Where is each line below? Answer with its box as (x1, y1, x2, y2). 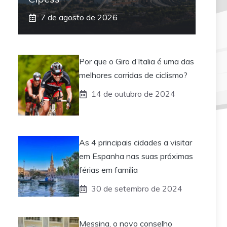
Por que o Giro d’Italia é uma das (79, 56, 194, 67)
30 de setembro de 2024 (91, 183, 182, 194)
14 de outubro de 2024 (91, 89, 175, 99)
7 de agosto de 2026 (41, 12, 118, 23)
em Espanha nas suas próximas (79, 151, 193, 162)
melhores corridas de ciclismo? (79, 70, 187, 81)
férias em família (79, 165, 138, 175)
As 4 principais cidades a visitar (79, 137, 192, 148)
